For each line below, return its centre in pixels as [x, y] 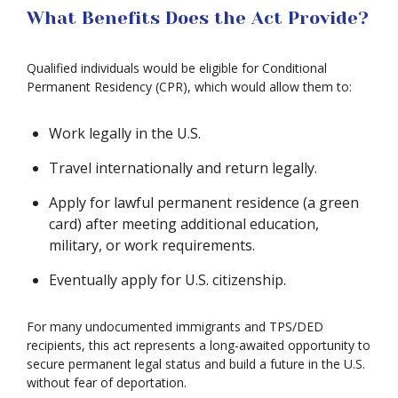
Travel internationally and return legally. [183, 168]
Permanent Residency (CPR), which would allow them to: [189, 87]
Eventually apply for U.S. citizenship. [167, 280]
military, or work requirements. [152, 245]
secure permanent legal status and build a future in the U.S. [196, 364]
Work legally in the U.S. [125, 133]
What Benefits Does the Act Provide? [198, 18]
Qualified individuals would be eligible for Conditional [177, 68]
